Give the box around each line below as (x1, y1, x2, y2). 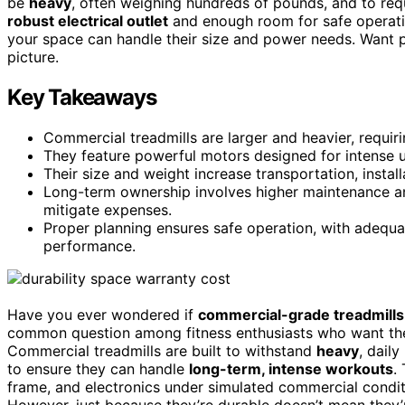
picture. (7, 47, 59, 66)
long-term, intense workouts (189, 359, 393, 378)
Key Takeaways (7, 83, 156, 110)
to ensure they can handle (7, 359, 189, 378)
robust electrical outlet (7, 11, 168, 30)
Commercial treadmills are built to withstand (7, 341, 316, 360)
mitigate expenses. (43, 200, 172, 219)
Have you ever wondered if (7, 305, 198, 324)
